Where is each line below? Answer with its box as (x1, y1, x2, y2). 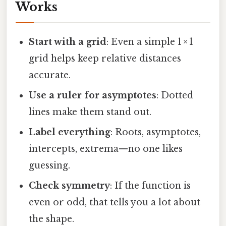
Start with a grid (29, 36, 107, 47)
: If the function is (110, 180, 191, 191)
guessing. (29, 159, 71, 171)
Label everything (29, 126, 111, 138)
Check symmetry (29, 180, 110, 191)
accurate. (29, 69, 71, 81)
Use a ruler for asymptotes (29, 89, 157, 101)
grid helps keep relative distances (29, 52, 182, 64)
